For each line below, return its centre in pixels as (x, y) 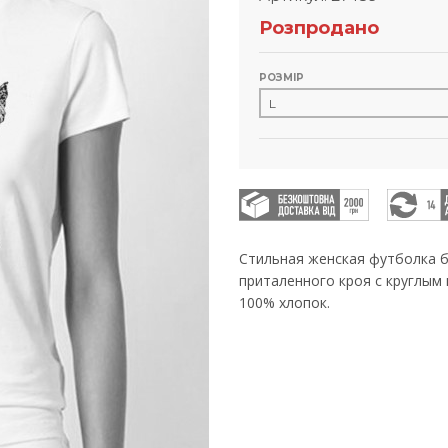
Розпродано (319, 28)
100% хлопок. (286, 303)
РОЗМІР (281, 77)
